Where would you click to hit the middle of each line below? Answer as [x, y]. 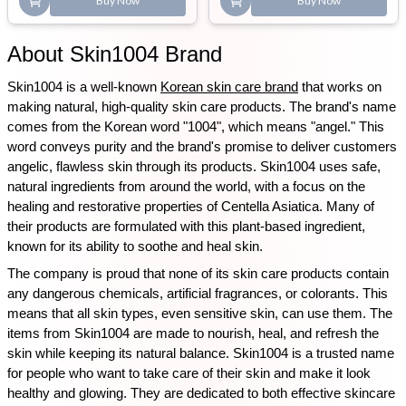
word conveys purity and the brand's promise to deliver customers [202, 147]
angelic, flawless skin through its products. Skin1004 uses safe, [194, 167]
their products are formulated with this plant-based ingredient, [186, 227]
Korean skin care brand [229, 87]
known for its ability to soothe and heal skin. [135, 246]
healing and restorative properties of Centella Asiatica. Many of [191, 207]
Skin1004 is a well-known [84, 87]
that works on [340, 87]
